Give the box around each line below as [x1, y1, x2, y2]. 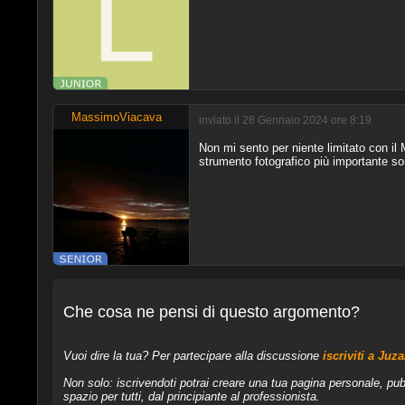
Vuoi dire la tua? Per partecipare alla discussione [62, 349, 323, 363]
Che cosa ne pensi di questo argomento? [62, 303, 360, 322]
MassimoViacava [71, 109, 162, 124]
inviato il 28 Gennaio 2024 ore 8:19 [198, 114, 372, 127]
